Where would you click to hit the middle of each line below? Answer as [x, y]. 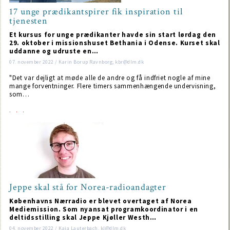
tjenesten [29, 21]
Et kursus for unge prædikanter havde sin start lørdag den [113, 35]
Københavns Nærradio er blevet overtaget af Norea [101, 201]
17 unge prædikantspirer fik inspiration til [96, 12]
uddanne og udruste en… [54, 51]
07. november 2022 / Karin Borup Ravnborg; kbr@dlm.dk [76, 62]
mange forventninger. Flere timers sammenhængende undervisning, [113, 86]
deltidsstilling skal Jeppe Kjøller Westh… [83, 217]
